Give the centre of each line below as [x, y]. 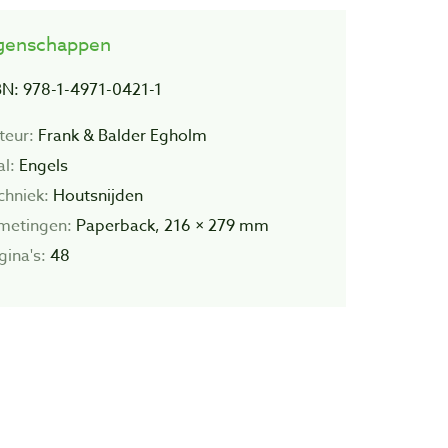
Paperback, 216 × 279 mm [170, 225]
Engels [41, 165]
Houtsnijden [95, 195]
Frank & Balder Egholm [120, 135]
